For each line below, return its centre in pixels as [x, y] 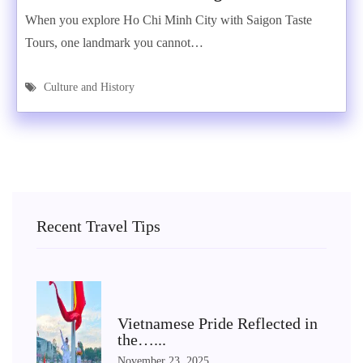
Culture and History [89, 87]
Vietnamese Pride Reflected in [218, 323]
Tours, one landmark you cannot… [114, 43]
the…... [142, 339]
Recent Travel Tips [98, 226]
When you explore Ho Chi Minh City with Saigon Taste [169, 20]
